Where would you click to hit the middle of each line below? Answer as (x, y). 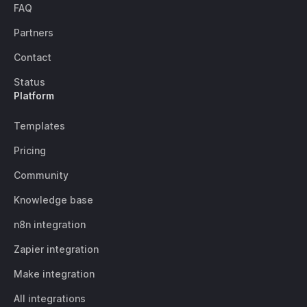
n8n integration (50, 224)
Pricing (30, 150)
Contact (33, 57)
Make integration (54, 274)
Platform (34, 96)
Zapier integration (56, 249)
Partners (34, 33)
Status (29, 82)
